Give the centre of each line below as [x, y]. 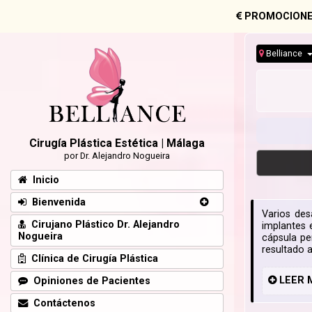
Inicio [43, 180]
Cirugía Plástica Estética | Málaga [117, 143]
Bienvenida [56, 202]
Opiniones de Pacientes [89, 281]
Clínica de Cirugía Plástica [92, 258]
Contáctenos [62, 303]
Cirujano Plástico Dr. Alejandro [103, 224]
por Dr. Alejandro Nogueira [117, 155]
